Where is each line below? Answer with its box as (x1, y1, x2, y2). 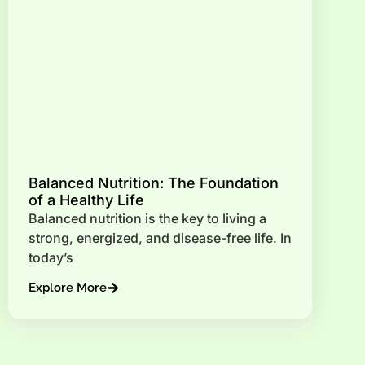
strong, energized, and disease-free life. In (29, 230, 292, 247)
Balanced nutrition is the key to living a (29, 210, 266, 227)
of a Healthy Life (29, 191, 144, 209)
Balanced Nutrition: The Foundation (29, 174, 279, 192)
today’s (29, 249, 73, 266)
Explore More (29, 279, 107, 295)
